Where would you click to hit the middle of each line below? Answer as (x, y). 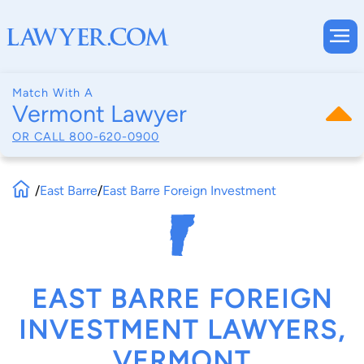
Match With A (53, 93)
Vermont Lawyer (100, 114)
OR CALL (41, 136)
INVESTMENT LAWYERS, (182, 330)
